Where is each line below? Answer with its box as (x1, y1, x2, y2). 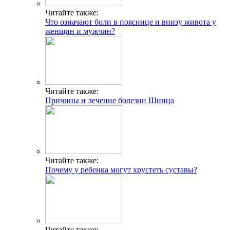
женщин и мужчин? (45, 26, 115, 35)
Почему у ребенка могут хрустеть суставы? (45, 165, 197, 174)
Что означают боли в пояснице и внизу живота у (45, 17, 216, 26)
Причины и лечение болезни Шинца (45, 95, 174, 105)
